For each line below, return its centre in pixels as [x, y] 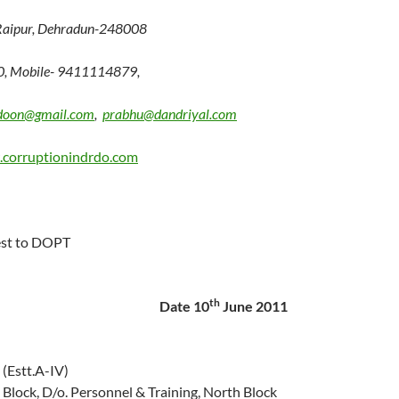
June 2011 [254, 306]
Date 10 [184, 306]
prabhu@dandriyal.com [170, 114]
